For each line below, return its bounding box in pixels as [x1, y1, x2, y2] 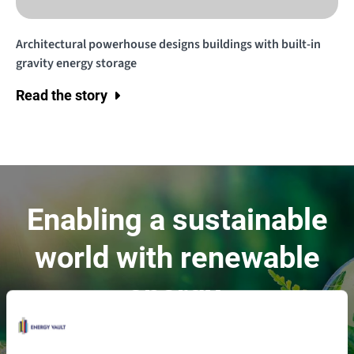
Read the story [16, 87, 107, 104]
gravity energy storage [16, 55, 137, 72]
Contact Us [142, 326, 212, 342]
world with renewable [34, 240, 320, 275]
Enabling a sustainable [26, 202, 328, 237]
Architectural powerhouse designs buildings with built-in [16, 36, 321, 53]
